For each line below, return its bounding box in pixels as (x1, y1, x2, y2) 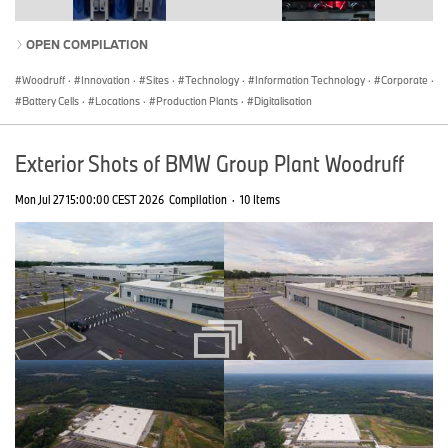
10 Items (240, 190, 280, 207)
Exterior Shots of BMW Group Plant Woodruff (15, 147, 404, 178)
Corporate (381, 72, 428, 87)
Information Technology (255, 72, 365, 87)
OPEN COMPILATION (26, 35, 148, 52)
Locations (95, 93, 140, 108)
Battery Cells (22, 93, 79, 108)
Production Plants (156, 93, 238, 108)
